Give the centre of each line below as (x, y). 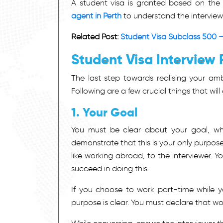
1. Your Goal (104, 112)
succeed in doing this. (110, 168)
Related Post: (96, 36)
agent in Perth (96, 15)
